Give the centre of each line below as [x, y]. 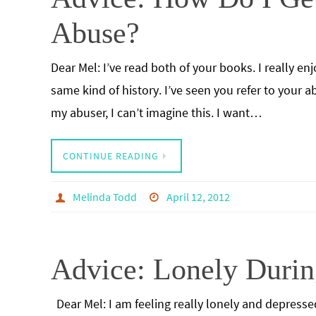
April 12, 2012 [199, 197]
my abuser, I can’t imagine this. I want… [157, 113]
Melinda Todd [104, 197]
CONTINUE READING [111, 156]
